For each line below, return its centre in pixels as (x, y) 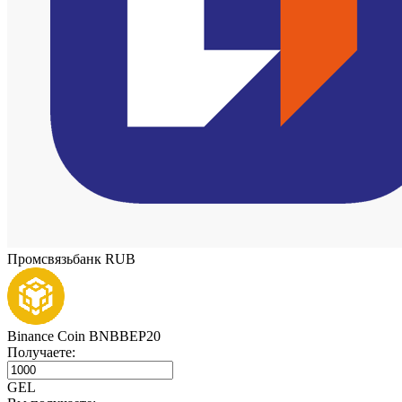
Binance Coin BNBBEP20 (84, 336)
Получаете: (41, 352)
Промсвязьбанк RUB (71, 258)
